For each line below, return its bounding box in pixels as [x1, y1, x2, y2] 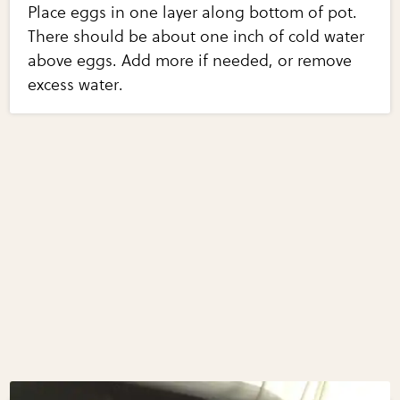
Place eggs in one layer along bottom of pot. [28, 2, 358, 22]
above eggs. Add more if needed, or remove [28, 50, 353, 71]
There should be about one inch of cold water [28, 26, 365, 46]
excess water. [28, 74, 124, 95]
